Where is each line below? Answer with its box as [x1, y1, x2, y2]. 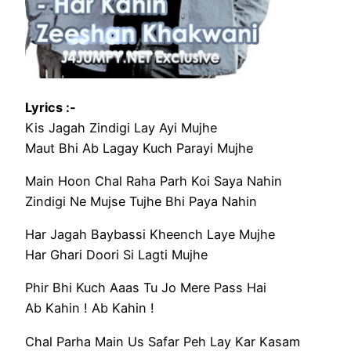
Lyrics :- [25, 99, 76, 115]
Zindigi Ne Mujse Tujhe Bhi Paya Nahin [25, 193, 257, 209]
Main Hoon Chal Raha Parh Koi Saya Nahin [25, 172, 282, 189]
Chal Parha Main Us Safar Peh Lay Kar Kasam [25, 333, 300, 349]
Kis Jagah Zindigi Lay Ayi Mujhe [25, 119, 217, 136]
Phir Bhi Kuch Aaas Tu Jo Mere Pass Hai [25, 280, 266, 296]
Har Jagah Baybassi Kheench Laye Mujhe [25, 226, 275, 243]
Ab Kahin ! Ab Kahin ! [25, 300, 154, 317]
